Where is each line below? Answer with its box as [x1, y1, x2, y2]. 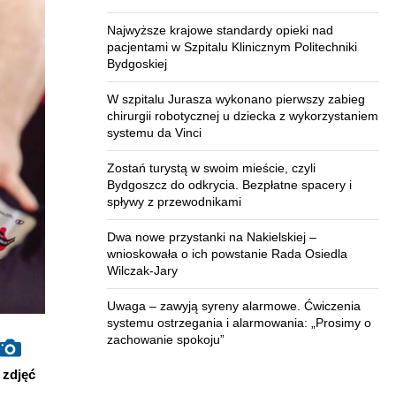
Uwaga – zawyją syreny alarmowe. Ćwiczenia [107, 299, 361, 313]
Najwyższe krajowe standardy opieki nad [107, 23, 333, 37]
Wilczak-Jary [107, 263, 178, 278]
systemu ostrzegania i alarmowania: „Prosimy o [107, 316, 371, 330]
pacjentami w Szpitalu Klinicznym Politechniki [107, 40, 357, 54]
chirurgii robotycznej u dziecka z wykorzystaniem [107, 109, 378, 123]
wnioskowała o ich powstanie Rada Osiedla [107, 247, 347, 261]
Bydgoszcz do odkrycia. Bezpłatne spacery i [107, 178, 352, 192]
